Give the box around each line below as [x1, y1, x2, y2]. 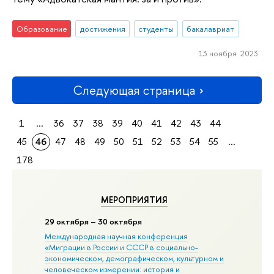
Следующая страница [73, 81, 195, 98]
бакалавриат [187, 23, 235, 34]
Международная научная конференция [45, 231, 188, 242]
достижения [80, 23, 125, 34]
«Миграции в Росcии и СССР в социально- [45, 242, 199, 253]
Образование [16, 23, 67, 34]
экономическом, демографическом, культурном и [45, 253, 224, 264]
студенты [138, 23, 174, 34]
